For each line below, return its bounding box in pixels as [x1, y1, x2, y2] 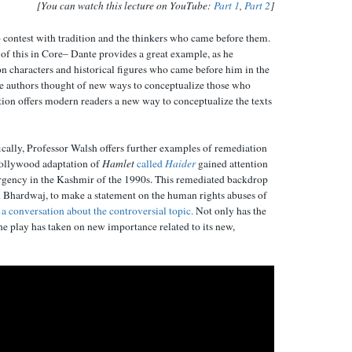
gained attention [198, 156, 268, 171]
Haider [165, 156, 196, 171]
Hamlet [102, 156, 137, 171]
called [137, 156, 165, 171]
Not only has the [193, 203, 266, 218]
